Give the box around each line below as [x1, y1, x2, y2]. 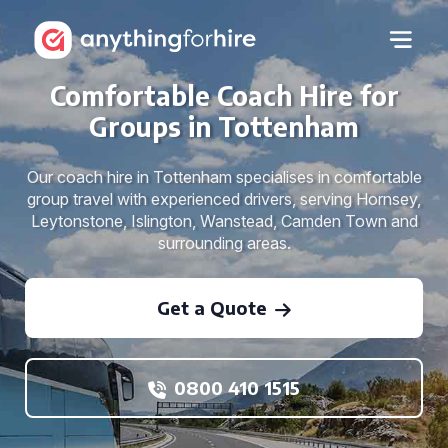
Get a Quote [157, 296, 267, 319]
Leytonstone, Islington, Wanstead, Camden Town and [30, 211, 418, 231]
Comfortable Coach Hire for [49, 79, 399, 112]
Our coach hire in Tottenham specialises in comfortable [26, 167, 422, 187]
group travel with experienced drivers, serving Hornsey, [27, 189, 421, 209]
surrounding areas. [157, 233, 291, 253]
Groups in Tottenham [89, 110, 359, 143]
